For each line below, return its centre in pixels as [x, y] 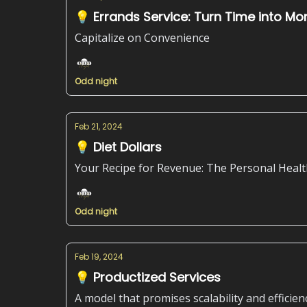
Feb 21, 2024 [99, 126]
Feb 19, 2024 [99, 257]
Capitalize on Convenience [142, 38]
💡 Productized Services [148, 277]
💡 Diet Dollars [118, 147]
